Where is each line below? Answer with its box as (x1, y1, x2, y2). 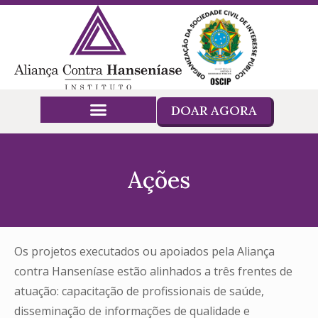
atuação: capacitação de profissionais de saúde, (14, 283, 264, 299)
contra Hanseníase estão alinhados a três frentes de (14, 263, 292, 279)
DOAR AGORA (170, 102, 257, 119)
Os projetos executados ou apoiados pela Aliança (14, 243, 275, 259)
